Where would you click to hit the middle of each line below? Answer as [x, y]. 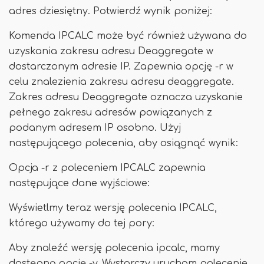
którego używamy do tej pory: [82, 223]
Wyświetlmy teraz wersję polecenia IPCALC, [113, 208]
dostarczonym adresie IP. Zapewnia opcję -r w [121, 67]
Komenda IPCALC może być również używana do [128, 36]
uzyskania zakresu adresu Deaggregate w [111, 51]
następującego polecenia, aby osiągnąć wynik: [123, 143]
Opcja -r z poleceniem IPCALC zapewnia [107, 168]
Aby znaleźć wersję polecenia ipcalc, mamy [114, 248]
